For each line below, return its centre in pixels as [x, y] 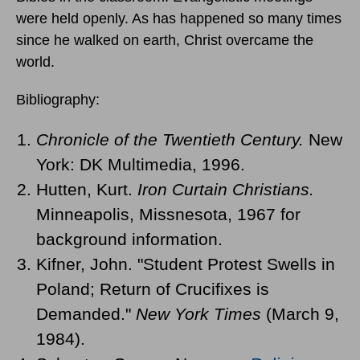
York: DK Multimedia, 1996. [141, 164]
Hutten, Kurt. [87, 189]
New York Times [198, 313]
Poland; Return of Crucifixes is [153, 288]
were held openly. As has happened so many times [179, 18]
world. [35, 61]
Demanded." [86, 313]
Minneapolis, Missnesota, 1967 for [168, 214]
